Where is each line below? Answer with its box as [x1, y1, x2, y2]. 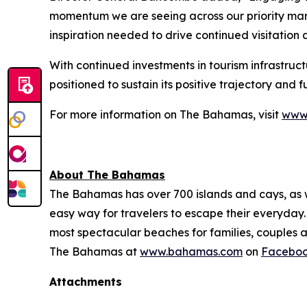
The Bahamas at [49, 245, 140, 259]
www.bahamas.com [140, 245, 243, 259]
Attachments [49, 275, 122, 289]
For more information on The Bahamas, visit [49, 108, 282, 122]
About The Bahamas [49, 168, 165, 182]
